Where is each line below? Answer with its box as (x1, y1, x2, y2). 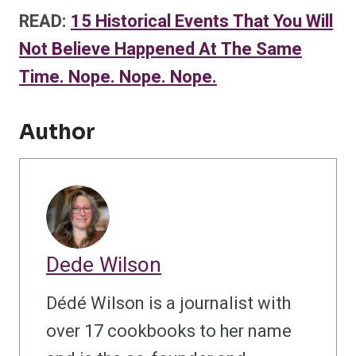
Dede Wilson (46, 250, 161, 281)
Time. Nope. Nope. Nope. (19, 64, 217, 91)
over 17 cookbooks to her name (46, 319, 292, 345)
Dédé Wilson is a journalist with (46, 291, 291, 317)
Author (19, 119, 95, 146)
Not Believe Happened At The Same (19, 37, 302, 63)
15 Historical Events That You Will (71, 9, 333, 35)
